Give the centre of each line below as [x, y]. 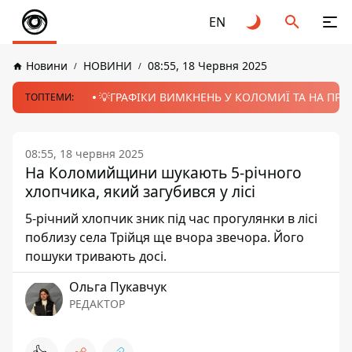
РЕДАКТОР [97, 304]
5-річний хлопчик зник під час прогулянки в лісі [171, 218]
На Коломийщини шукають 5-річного [163, 172]
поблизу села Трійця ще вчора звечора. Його [165, 237]
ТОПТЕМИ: [49, 97]
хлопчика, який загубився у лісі [140, 191]
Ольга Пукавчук [118, 287]
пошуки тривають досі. [96, 256]
